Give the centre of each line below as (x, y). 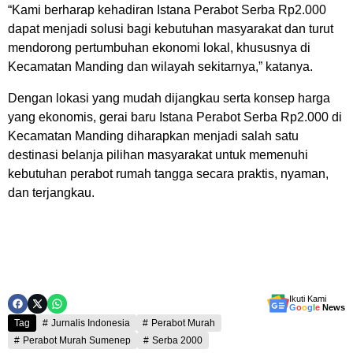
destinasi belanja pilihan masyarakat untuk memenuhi (158, 155)
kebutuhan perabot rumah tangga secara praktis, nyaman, (168, 174)
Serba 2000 (177, 340)
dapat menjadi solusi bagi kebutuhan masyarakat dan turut (171, 29)
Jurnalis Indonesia (91, 323)
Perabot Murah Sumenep (77, 340)
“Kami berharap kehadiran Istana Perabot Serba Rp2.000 (167, 10)
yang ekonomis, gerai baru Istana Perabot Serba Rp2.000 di (175, 117)
